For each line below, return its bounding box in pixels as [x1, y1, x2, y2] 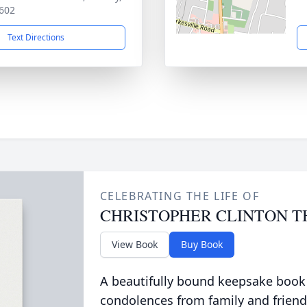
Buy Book [180, 238, 223, 251]
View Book [111, 238, 158, 251]
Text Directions [7, 32, 64, 43]
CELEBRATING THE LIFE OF [99, 188, 260, 204]
